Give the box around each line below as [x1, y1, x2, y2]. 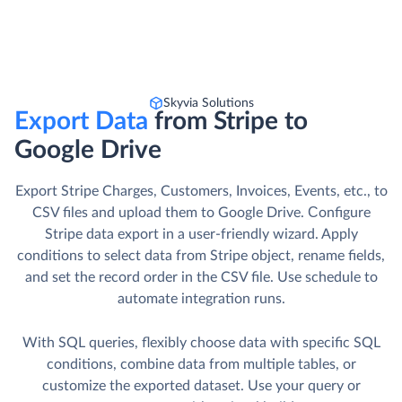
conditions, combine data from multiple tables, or [46, 357, 356, 372]
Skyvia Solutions [162, 97, 254, 110]
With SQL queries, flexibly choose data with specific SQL [22, 336, 380, 351]
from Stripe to [154, 109, 308, 135]
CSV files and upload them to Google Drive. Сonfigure [31, 205, 371, 221]
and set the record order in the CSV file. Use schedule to [24, 270, 378, 285]
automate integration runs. [117, 292, 285, 307]
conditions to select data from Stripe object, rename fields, [17, 249, 385, 264]
